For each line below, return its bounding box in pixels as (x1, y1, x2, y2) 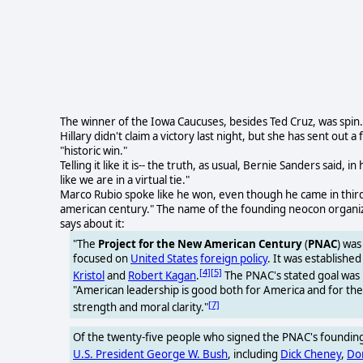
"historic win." (60, 143, 127, 158)
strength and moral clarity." (73, 300, 208, 315)
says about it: (60, 216, 125, 231)
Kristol (73, 268, 105, 284)
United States (130, 250, 198, 266)
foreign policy (200, 250, 267, 266)
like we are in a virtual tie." (60, 172, 190, 187)
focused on (73, 250, 130, 266)
